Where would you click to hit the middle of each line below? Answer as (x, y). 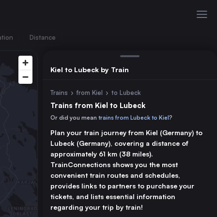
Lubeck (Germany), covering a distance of (119, 143)
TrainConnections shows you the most (114, 164)
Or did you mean (74, 117)
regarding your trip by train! (97, 207)
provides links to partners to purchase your (122, 186)
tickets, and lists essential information (113, 196)
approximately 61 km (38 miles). (102, 154)
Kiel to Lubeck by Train (90, 69)
